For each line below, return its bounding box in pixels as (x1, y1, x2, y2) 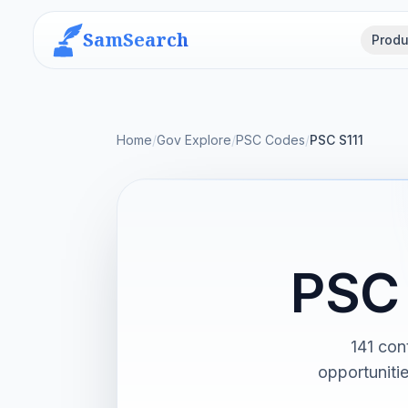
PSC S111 (310, 132, 363, 148)
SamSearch (83, 27, 189, 52)
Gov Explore (157, 132, 231, 148)
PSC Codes (236, 132, 305, 148)
